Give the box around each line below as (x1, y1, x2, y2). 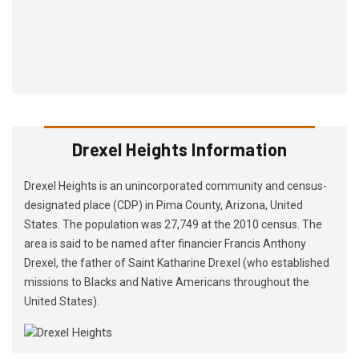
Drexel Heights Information (71, 139, 288, 160)
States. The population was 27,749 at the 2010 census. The (24, 218, 322, 232)
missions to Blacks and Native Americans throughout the (24, 276, 309, 289)
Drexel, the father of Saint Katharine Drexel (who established (24, 256, 329, 270)
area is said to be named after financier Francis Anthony (24, 237, 306, 251)
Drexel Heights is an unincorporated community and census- (24, 179, 327, 193)
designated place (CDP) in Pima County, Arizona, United (24, 199, 303, 212)
